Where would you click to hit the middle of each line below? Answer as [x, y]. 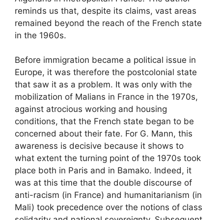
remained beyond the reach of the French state [108, 23]
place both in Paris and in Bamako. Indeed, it [103, 171]
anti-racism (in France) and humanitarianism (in [108, 195]
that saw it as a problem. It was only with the [103, 85]
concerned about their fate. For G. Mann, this [104, 134]
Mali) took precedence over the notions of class [109, 207]
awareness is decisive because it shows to [99, 146]
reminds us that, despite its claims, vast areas [106, 11]
